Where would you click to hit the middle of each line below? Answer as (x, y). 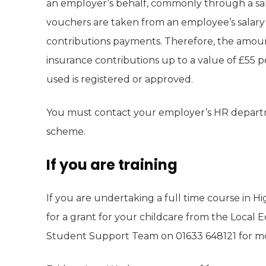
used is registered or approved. (120, 79)
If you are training (112, 165)
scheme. (66, 132)
